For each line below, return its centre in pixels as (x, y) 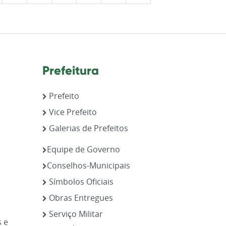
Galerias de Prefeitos (87, 128)
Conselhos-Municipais (88, 165)
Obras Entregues (80, 197)
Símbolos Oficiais (80, 181)
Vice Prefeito (72, 112)
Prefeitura (70, 70)
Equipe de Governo (83, 149)
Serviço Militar (75, 214)
